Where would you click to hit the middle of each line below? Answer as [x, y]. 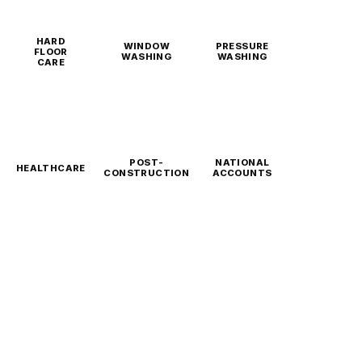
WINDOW [147, 46]
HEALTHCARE [51, 168]
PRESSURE [242, 46]
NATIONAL [242, 162]
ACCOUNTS [242, 173]
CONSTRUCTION [147, 173]
